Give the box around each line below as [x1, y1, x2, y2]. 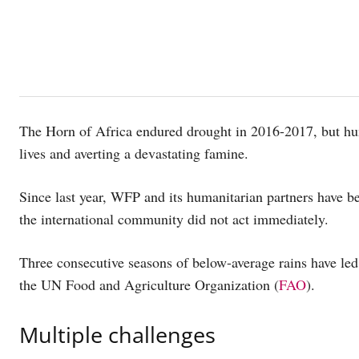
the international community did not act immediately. [19, 209, 333, 229]
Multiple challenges [19, 320, 221, 350]
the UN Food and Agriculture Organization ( [19, 275, 279, 295]
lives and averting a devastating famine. [19, 143, 253, 163]
